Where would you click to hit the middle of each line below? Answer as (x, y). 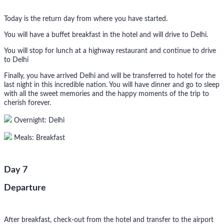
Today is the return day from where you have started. (86, 19)
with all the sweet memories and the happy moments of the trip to (106, 94)
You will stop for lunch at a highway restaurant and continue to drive (110, 51)
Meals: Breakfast (38, 138)
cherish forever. (27, 103)
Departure (25, 188)
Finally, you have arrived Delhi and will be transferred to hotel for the (110, 76)
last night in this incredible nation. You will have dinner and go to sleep (112, 85)
